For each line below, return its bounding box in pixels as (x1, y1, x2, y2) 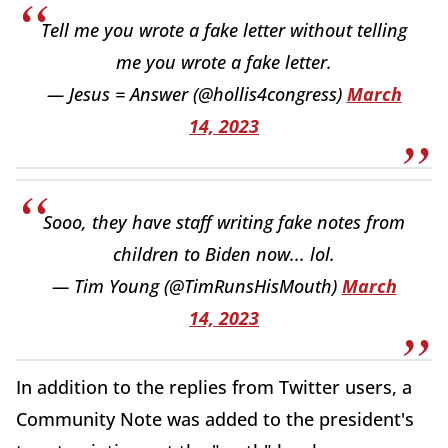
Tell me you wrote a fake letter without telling (41, 17, 407, 42)
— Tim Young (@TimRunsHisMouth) (51, 273, 342, 298)
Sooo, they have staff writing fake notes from (43, 209, 405, 234)
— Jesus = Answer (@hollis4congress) (46, 81, 347, 106)
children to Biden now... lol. (113, 241, 335, 266)
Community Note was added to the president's (16, 406, 414, 431)
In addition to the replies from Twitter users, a (16, 374, 412, 399)
